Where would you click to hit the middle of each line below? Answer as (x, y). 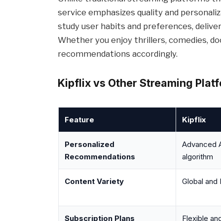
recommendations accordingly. (118, 54)
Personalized (89, 145)
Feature (79, 120)
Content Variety (94, 182)
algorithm (197, 157)
